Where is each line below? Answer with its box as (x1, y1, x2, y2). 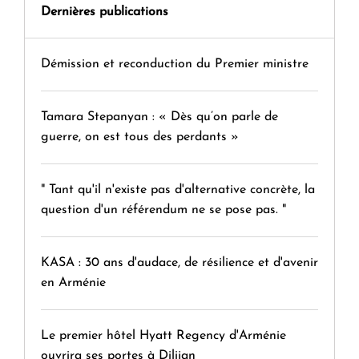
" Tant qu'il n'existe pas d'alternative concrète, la (41, 183, 315, 196)
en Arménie (41, 276, 106, 289)
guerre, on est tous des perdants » (41, 130, 239, 143)
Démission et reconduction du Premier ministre (41, 57, 309, 71)
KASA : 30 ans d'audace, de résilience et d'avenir (41, 256, 318, 269)
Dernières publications (41, 5, 168, 18)
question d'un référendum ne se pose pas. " (41, 203, 286, 216)
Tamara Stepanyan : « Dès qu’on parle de (41, 110, 278, 123)
